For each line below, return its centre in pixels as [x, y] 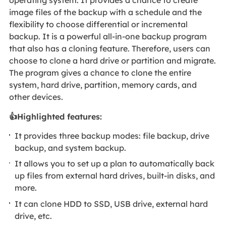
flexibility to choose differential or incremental [98, 24]
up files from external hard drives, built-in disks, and [115, 176]
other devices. [37, 97]
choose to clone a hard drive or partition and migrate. [112, 61]
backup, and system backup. [71, 148]
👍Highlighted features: [55, 117]
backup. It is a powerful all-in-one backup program [108, 37]
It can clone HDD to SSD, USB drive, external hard [111, 204]
